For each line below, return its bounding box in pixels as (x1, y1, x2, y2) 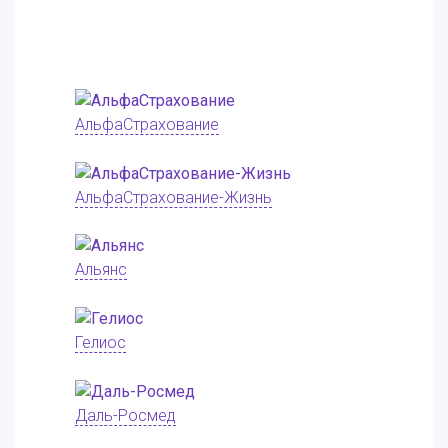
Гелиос (75, 333, 126, 353)
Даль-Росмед (75, 405, 176, 425)
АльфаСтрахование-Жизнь (75, 187, 272, 207)
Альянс (75, 260, 127, 280)
